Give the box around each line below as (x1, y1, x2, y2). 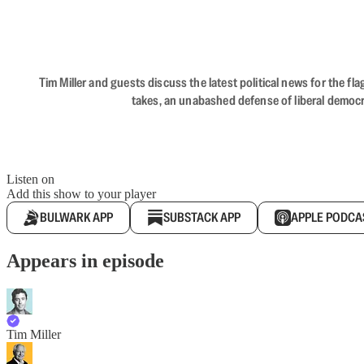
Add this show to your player (6, 187, 156, 201)
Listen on (6, 172, 54, 186)
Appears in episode (6, 249, 164, 271)
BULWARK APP (40, 209, 113, 226)
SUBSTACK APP (163, 209, 240, 226)
